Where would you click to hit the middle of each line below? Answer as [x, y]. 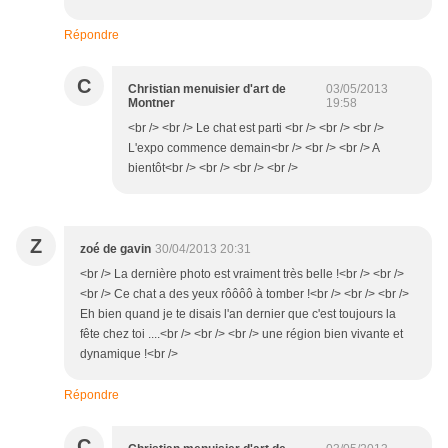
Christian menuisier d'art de [207, 89]
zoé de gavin [115, 249]
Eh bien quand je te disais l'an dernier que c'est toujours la [238, 314]
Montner [151, 103]
